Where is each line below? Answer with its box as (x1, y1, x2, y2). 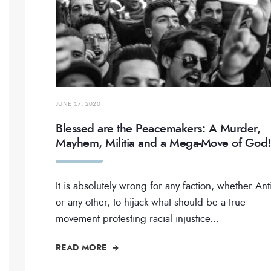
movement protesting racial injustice (56, 211, 210, 226)
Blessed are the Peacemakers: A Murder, (56, 120, 260, 138)
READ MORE (56, 241, 109, 254)
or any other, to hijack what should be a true (56, 195, 246, 210)
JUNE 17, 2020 (56, 101, 101, 108)
